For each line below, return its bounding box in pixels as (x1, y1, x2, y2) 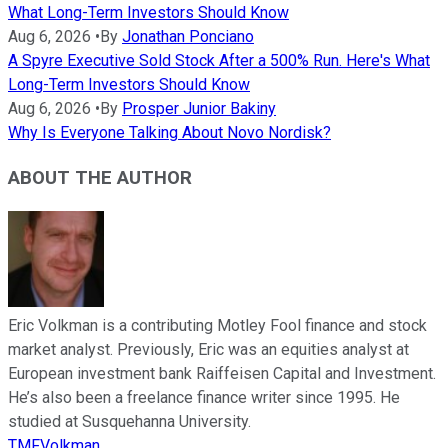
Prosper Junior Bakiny (122, 99, 276, 119)
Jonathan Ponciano (122, 27, 254, 47)
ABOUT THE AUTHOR (8, 166, 192, 189)
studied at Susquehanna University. (8, 411, 251, 431)
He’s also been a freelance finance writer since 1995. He (8, 387, 400, 407)
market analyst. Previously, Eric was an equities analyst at (8, 339, 409, 359)
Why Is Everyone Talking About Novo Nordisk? (8, 123, 331, 143)
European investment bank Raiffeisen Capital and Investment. (8, 363, 436, 383)
